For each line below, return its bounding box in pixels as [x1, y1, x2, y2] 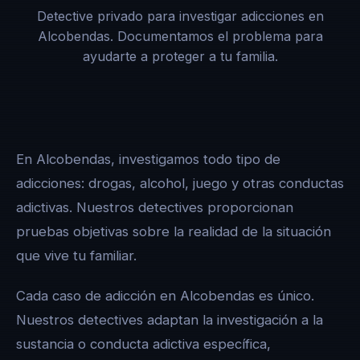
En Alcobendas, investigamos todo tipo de [16, 151, 280, 167]
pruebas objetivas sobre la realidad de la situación [16, 223, 331, 239]
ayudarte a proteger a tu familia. [82, 48, 278, 64]
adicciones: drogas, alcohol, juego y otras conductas [16, 175, 344, 191]
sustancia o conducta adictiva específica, [16, 336, 271, 352]
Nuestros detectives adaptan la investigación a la [16, 312, 323, 328]
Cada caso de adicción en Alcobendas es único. [16, 288, 314, 304]
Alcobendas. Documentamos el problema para [37, 28, 323, 44]
